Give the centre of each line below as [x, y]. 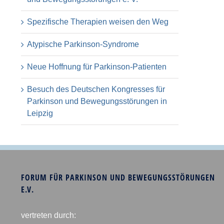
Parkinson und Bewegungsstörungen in [97, 101]
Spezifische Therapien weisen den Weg [98, 21]
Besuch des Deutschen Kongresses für [96, 89]
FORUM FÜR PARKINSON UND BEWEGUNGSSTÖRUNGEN [118, 177]
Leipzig [40, 113]
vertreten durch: [48, 215]
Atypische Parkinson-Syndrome [83, 44]
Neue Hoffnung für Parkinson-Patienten [97, 66]
